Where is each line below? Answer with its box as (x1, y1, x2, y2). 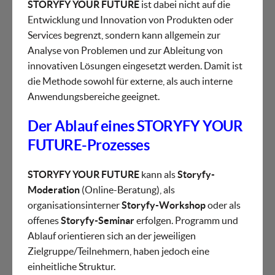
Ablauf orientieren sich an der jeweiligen (28, 230, 196, 242)
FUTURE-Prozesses (28, 137, 150, 154)
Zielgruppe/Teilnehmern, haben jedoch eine (28, 246, 209, 257)
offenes (28, 215, 61, 227)
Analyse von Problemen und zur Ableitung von (28, 45, 223, 56)
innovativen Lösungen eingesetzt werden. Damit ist (28, 60, 242, 72)
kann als (139, 169, 177, 180)
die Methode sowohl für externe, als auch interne (28, 76, 233, 87)
